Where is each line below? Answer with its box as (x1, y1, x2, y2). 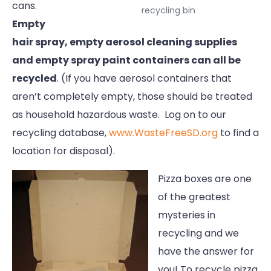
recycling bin (141, 4, 195, 17)
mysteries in (158, 208, 215, 223)
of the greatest (158, 190, 230, 204)
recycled (12, 71, 57, 86)
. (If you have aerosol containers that (57, 71, 232, 86)
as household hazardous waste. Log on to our (12, 108, 226, 122)
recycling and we (158, 226, 239, 241)
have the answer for (158, 244, 254, 259)
